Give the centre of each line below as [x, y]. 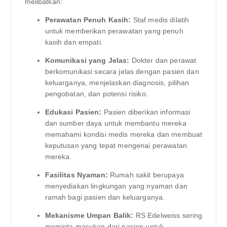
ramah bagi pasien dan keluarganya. [105, 197]
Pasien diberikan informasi [146, 112]
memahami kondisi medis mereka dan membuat [124, 135]
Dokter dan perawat [163, 61]
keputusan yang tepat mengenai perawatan [116, 146]
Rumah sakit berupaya [146, 175]
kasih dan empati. [74, 42]
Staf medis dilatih [160, 20]
